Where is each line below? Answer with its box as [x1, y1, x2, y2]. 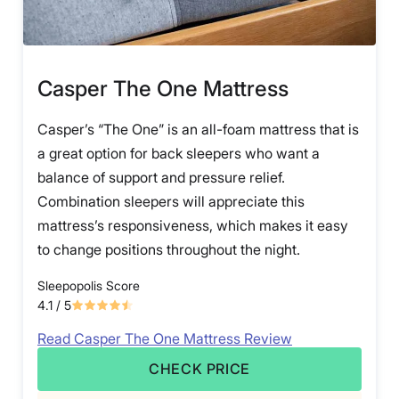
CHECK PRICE [148, 359, 251, 378]
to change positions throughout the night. [37, 240, 300, 258]
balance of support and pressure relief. [37, 167, 285, 186]
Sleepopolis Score [37, 277, 140, 293]
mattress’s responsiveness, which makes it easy [37, 216, 348, 234]
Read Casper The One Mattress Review [37, 329, 292, 347]
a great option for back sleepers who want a [37, 143, 320, 162]
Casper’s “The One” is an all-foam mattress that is [37, 119, 359, 138]
